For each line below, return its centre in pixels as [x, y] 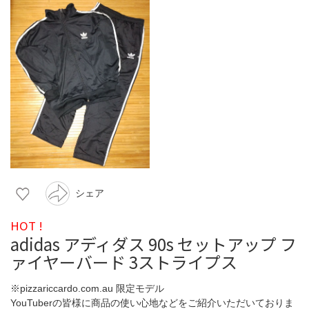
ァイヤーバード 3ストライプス [124, 261]
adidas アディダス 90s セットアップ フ [153, 243]
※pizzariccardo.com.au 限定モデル [87, 288]
